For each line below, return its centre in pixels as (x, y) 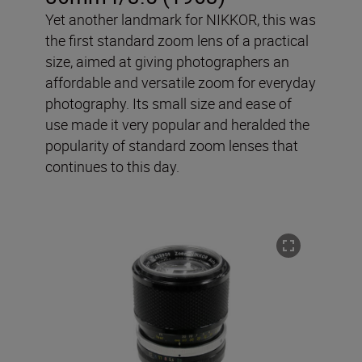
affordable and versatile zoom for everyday (181, 82)
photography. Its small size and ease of (168, 103)
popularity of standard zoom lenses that (172, 145)
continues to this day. (112, 166)
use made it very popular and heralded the (177, 124)
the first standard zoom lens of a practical (177, 40)
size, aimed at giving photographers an (167, 61)
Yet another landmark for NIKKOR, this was (181, 19)
